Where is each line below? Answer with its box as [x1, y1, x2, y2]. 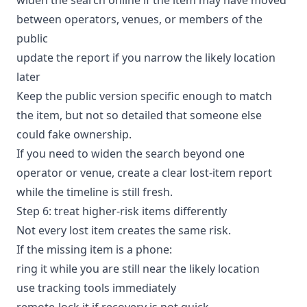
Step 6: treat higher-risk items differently [16, 203, 227, 219]
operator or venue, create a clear [16, 164, 190, 180]
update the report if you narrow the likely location [16, 49, 275, 65]
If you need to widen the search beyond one [16, 145, 245, 161]
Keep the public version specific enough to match [16, 88, 272, 103]
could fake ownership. [16, 126, 132, 142]
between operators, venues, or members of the [16, 11, 262, 27]
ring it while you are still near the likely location [16, 260, 260, 276]
